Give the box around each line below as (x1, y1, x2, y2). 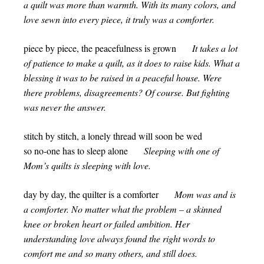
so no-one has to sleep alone (24, 144, 141, 157)
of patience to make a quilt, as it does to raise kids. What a (24, 57, 240, 69)
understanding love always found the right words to (24, 232, 215, 245)
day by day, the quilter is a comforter (24, 188, 172, 200)
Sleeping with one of (144, 144, 219, 157)
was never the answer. (24, 101, 106, 113)
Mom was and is (174, 188, 236, 200)
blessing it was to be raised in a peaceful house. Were (24, 71, 222, 84)
